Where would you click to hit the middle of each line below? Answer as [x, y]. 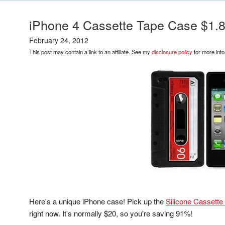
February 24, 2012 [59, 40]
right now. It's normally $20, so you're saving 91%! [111, 213]
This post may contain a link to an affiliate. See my [90, 52]
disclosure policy [172, 52]
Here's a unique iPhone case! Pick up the [97, 201]
